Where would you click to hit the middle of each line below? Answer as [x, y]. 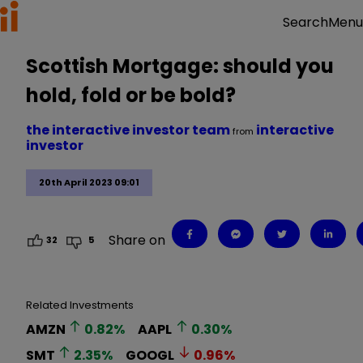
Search [305, 22]
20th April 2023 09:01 [89, 183]
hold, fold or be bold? [131, 95]
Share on [137, 240]
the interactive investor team [129, 130]
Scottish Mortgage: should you [180, 66]
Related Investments [80, 305]
